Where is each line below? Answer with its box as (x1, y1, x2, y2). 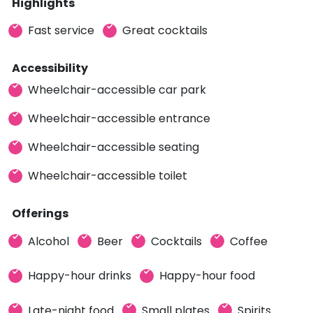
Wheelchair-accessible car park (28, 82, 206, 98)
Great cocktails (122, 22, 208, 38)
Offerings (12, 205, 68, 221)
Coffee (230, 233, 268, 249)
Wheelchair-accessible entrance (28, 110, 210, 126)
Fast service (28, 22, 94, 38)
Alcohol (28, 233, 69, 249)
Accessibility (12, 60, 88, 76)
